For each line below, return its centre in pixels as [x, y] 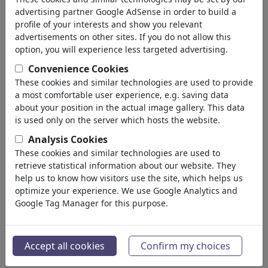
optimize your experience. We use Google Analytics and [126, 191]
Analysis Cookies [68, 139]
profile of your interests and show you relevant [109, 24]
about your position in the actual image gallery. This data [130, 107]
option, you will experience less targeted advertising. [121, 49]
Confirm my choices [185, 246]
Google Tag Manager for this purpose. [92, 203]
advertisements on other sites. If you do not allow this [123, 37]
